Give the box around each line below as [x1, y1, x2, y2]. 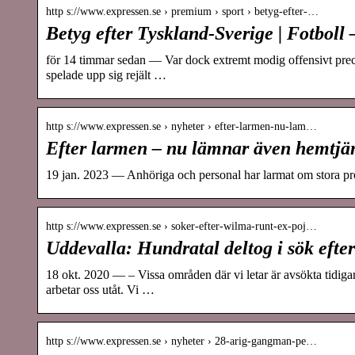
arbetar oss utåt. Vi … [46, 282, 155, 296]
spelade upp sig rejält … [46, 67, 166, 82]
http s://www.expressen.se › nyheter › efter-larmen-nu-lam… [46, 120, 317, 132]
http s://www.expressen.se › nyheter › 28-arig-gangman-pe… [46, 334, 317, 347]
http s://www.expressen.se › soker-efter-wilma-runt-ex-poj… [46, 219, 317, 232]
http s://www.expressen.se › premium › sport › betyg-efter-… [46, 5, 319, 17]
